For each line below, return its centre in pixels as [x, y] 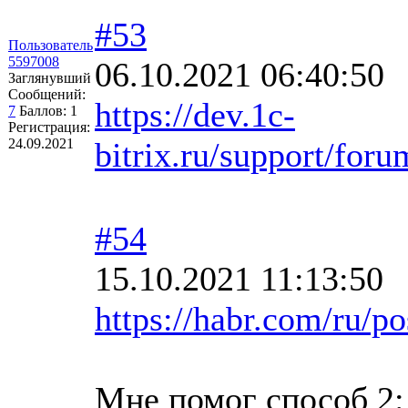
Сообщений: [47, 94]
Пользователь [51, 45]
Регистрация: [49, 127]
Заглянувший [50, 77]
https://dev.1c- [195, 114]
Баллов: [45, 110]
